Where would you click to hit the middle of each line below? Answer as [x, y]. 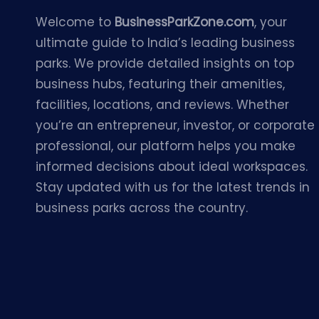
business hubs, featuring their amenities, [160, 84]
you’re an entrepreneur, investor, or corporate [175, 125]
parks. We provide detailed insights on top [165, 63]
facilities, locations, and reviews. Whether [162, 105]
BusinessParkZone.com [184, 22]
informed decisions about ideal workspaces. [172, 167]
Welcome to [75, 22]
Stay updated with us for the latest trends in [173, 187]
